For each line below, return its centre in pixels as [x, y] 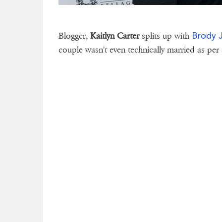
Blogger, [75, 36]
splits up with [166, 36]
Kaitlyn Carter [115, 36]
